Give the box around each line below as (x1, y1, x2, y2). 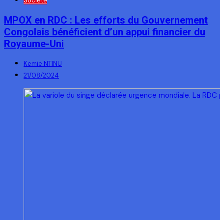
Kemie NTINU (24, 59, 62, 68)
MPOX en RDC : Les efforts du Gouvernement (4, 14, 208, 26)
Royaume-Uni (4, 37, 64, 50)
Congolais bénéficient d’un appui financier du (4, 26, 205, 38)
